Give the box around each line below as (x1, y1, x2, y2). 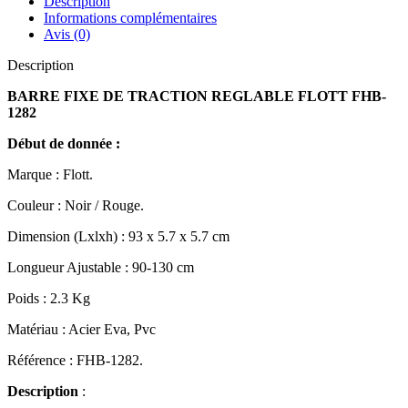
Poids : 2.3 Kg (7, 290, 90, 306)
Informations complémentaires (44, 9, 217, 25)
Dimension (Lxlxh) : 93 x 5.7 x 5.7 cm (7, 228, 229, 244)
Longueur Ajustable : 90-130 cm (7, 259, 194, 275)
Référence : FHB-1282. (7, 352, 143, 368)
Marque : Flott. (7, 166, 93, 182)
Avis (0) (44, 25, 90, 42)
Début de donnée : (7, 135, 120, 151)
